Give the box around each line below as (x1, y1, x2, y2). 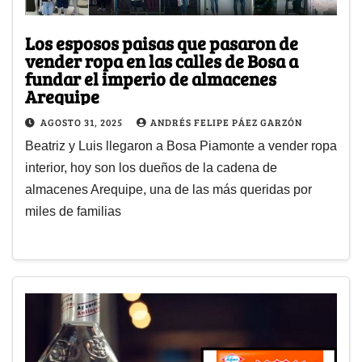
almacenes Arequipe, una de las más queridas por (25, 183, 312, 197)
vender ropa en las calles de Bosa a (25, 48, 298, 74)
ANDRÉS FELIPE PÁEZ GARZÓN (150, 116, 302, 129)
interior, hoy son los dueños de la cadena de (25, 161, 277, 175)
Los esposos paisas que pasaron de (25, 31, 298, 56)
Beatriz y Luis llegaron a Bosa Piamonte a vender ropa (25, 139, 337, 154)
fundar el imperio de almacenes (25, 66, 276, 91)
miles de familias (25, 204, 121, 219)
